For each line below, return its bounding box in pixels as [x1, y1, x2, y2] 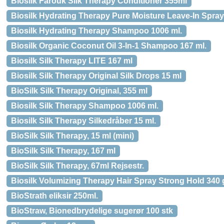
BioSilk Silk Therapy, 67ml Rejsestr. [11, 161, 144, 170]
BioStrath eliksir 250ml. [11, 191, 98, 200]
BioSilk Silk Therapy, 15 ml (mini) [11, 131, 134, 140]
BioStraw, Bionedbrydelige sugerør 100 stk [11, 206, 173, 215]
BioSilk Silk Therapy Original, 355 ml [11, 86, 147, 95]
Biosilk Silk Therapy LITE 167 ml [11, 56, 132, 65]
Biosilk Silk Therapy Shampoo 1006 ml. [11, 101, 158, 110]
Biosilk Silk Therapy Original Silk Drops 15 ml [11, 71, 181, 80]
